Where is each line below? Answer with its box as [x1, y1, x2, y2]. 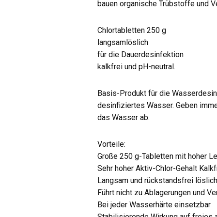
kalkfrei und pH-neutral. [97, 62, 176, 71]
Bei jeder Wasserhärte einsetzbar [97, 200, 211, 209]
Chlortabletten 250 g [97, 26, 167, 35]
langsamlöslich [97, 38, 149, 47]
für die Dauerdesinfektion [97, 50, 184, 59]
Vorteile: [97, 139, 126, 149]
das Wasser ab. [97, 113, 150, 122]
